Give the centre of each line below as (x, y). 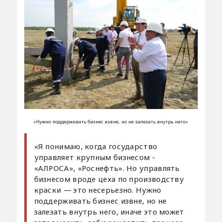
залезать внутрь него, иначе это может (109, 211)
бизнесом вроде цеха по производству (109, 179)
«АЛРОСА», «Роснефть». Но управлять (107, 168)
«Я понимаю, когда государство (96, 146)
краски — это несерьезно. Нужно (98, 190)
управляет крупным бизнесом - (94, 157)
